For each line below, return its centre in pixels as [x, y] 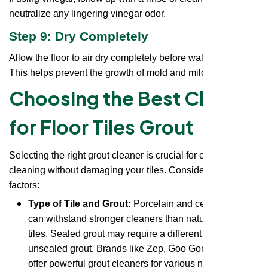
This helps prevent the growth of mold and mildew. [115, 73]
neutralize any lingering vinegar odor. [89, 13]
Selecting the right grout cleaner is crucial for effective [122, 155]
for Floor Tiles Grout [103, 127]
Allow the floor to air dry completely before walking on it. [127, 58]
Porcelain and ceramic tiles [190, 204]
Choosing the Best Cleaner [133, 98]
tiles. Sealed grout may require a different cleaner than [142, 234]
